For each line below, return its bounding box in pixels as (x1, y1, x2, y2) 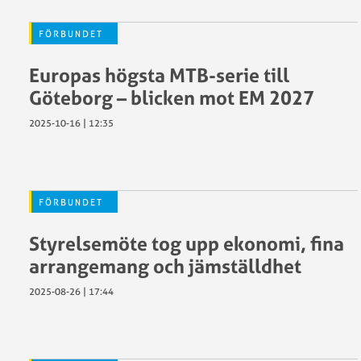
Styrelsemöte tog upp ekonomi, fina (29, 231, 344, 255)
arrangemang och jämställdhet (29, 254, 301, 278)
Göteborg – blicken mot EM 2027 (29, 85, 314, 110)
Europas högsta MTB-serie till (29, 63, 289, 87)
